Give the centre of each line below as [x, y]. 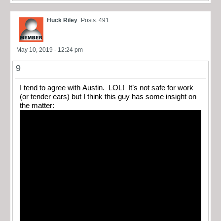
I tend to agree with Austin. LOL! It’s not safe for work [107, 88]
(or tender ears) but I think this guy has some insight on [108, 97]
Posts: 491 [95, 20]
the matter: [38, 106]
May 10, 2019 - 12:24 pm [50, 50]
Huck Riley [62, 20]
